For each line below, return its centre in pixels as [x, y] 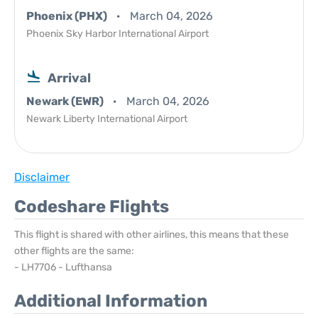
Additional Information [111, 301]
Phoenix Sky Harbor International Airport [117, 34]
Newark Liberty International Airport [107, 119]
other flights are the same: [74, 251]
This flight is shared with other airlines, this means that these [152, 235]
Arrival [69, 78]
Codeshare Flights [92, 207]
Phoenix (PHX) [68, 16]
